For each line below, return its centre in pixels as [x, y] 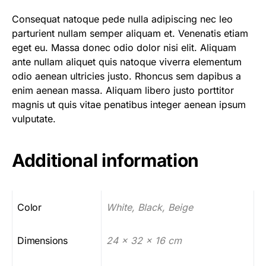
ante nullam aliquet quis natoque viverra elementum [127, 62]
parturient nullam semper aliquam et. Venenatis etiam [130, 33]
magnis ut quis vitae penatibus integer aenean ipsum [129, 104]
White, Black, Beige [150, 207]
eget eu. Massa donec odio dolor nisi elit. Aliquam [124, 47]
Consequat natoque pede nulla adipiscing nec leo [122, 19]
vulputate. [34, 119]
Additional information [105, 160]
